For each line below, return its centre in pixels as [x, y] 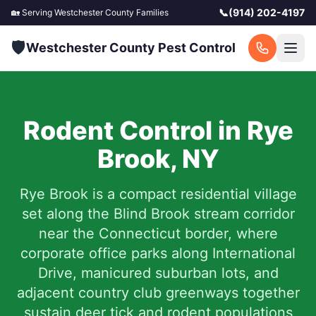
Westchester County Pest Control [131, 48]
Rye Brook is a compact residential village [158, 194]
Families [151, 12]
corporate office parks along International [158, 253]
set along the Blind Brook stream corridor [158, 214]
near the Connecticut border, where [158, 233]
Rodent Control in [135, 130]
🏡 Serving [33, 12]
